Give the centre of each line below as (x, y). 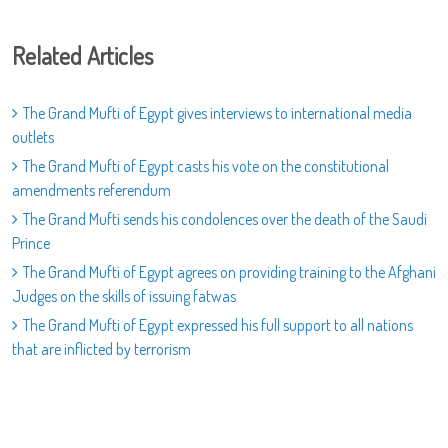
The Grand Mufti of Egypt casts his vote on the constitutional (206, 166)
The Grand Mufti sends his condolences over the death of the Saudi (225, 219)
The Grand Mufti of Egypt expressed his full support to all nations (218, 325)
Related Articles (82, 56)
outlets (33, 137)
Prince (31, 243)
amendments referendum (91, 190)
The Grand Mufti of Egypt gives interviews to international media (217, 113)
